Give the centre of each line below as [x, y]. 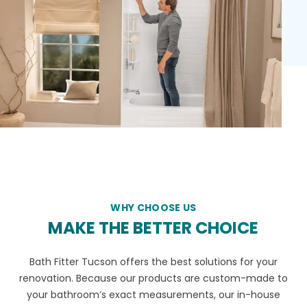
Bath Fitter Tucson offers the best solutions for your [153, 262]
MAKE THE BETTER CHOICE [153, 228]
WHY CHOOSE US [153, 208]
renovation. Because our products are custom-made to [153, 279]
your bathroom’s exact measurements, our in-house [153, 295]
